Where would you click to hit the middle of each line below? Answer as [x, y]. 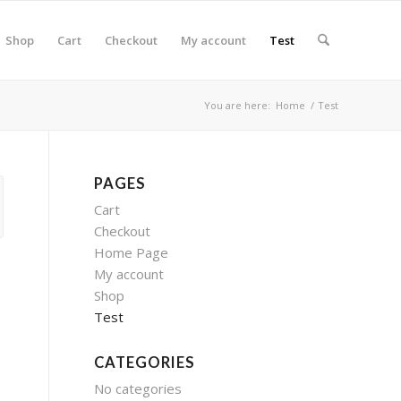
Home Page [132, 252]
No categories [138, 388]
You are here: [237, 105]
